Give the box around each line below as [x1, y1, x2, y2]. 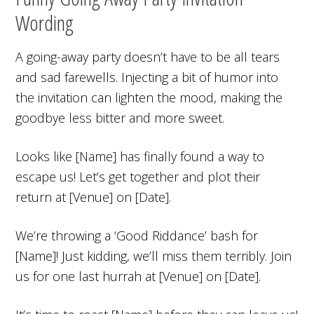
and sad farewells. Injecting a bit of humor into [15, 68, 279, 86]
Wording [15, 8, 74, 37]
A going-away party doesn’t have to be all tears [15, 48, 280, 65]
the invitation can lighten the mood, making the [15, 88, 283, 106]
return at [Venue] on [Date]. [15, 188, 172, 205]
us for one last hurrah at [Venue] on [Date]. [15, 267, 261, 285]
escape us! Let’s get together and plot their [15, 168, 261, 185]
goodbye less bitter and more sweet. [15, 109, 225, 126]
